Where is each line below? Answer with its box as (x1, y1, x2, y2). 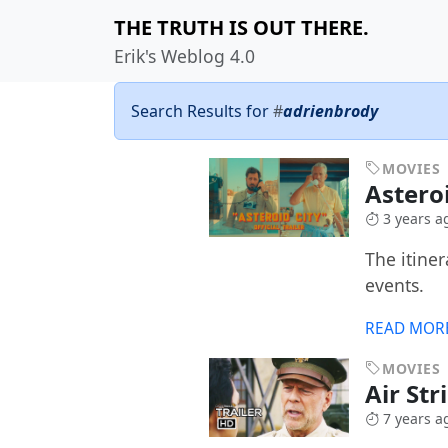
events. (365, 273, 424, 298)
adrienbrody (283, 100, 378, 122)
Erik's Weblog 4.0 (114, 44, 255, 68)
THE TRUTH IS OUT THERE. (114, 14, 369, 41)
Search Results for (131, 100, 273, 122)
